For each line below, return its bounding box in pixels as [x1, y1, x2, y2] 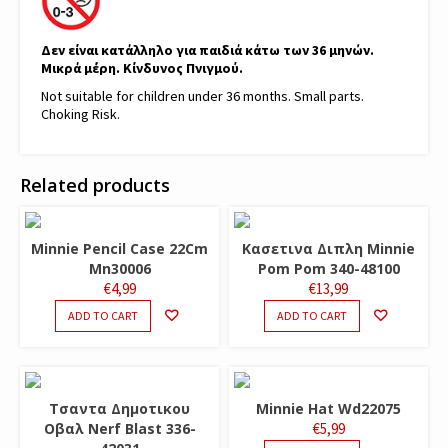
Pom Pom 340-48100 [257, 258, 400, 278]
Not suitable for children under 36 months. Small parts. [41, 86, 364, 105]
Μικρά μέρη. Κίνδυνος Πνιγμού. [41, 58, 243, 77]
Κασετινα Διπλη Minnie [242, 238, 415, 258]
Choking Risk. [41, 104, 120, 123]
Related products [20, 172, 170, 197]
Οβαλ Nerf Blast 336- [43, 418, 196, 438]
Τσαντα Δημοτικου [49, 398, 190, 418]
